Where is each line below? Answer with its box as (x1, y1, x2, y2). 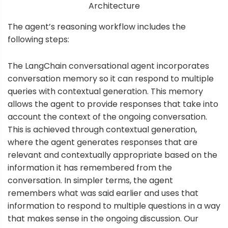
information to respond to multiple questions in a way (8, 199, 220, 212)
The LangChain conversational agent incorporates (8, 60, 209, 72)
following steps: (8, 33, 69, 45)
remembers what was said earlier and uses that (8, 187, 198, 199)
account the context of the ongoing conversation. (8, 110, 207, 123)
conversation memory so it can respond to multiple (8, 72, 214, 84)
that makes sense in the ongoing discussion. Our (8, 212, 198, 224)
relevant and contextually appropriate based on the (8, 149, 217, 161)
